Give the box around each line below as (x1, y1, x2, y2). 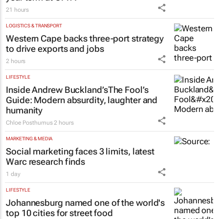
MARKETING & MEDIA (6, 135, 53, 141)
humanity (6, 105, 43, 115)
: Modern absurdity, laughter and (29, 94, 158, 105)
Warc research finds (6, 156, 86, 167)
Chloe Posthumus (6, 119, 53, 126)
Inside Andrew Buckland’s (6, 84, 108, 95)
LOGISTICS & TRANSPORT (6, 22, 62, 28)
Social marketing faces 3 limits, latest (6, 146, 155, 156)
